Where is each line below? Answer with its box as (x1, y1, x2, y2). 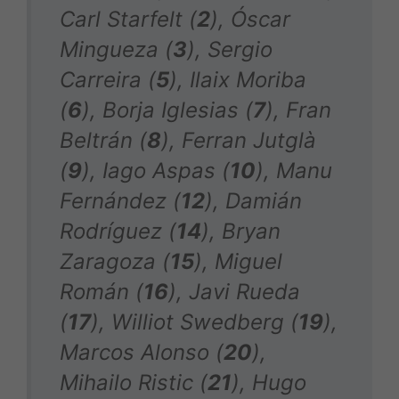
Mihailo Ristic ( (60, 369, 208, 395)
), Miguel (194, 248, 282, 274)
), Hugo (232, 369, 306, 395)
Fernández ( (60, 187, 181, 214)
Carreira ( (60, 66, 156, 93)
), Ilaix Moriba (169, 66, 306, 93)
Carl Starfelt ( (60, 5, 197, 32)
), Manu (256, 157, 332, 183)
